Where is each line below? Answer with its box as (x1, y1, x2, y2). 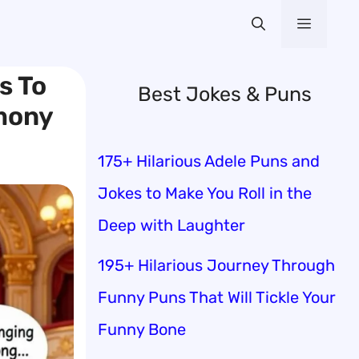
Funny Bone (98, 319, 186, 339)
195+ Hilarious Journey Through (98, 255, 335, 275)
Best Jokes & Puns (137, 83, 312, 106)
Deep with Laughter (98, 215, 245, 235)
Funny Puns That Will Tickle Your (98, 287, 336, 307)
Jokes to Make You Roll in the (98, 183, 312, 203)
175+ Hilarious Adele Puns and (98, 151, 320, 171)
